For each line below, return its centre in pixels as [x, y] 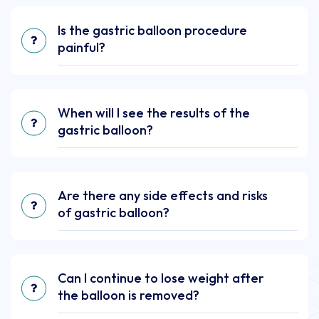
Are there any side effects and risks [163, 195]
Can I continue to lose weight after [161, 278]
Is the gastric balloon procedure [152, 30]
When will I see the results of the [154, 113]
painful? [82, 47]
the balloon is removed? [129, 295]
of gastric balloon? [114, 212]
